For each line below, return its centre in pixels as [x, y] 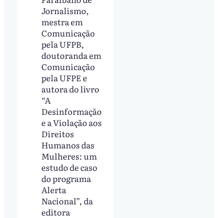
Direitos [58, 133]
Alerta [54, 189]
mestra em [62, 21]
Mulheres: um [69, 156]
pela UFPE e [64, 77]
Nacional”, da [67, 200]
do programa [66, 178]
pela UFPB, [63, 44]
